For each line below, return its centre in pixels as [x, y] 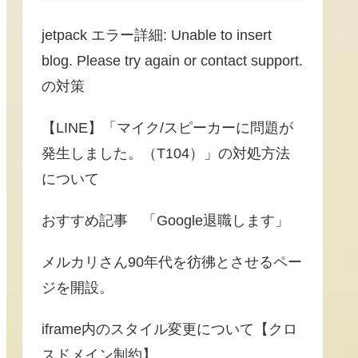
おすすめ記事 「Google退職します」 [165, 221]
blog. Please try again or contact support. [172, 61]
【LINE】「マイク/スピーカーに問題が [167, 128]
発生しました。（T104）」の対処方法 [166, 154]
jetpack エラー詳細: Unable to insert [157, 36]
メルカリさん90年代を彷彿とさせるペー [172, 263]
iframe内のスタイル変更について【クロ [169, 330]
